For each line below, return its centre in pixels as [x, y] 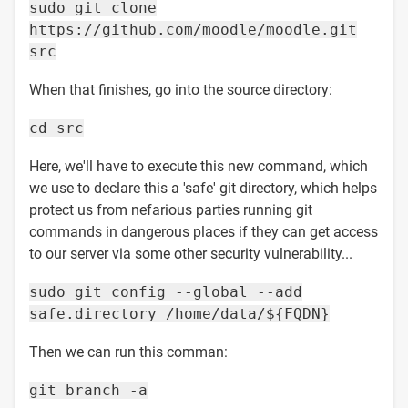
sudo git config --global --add [166, 291]
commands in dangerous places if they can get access [204, 231]
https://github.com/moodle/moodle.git [193, 29]
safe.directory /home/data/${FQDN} [179, 313]
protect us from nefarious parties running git [171, 209]
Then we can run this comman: [128, 352]
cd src [56, 127]
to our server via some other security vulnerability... [191, 253]
